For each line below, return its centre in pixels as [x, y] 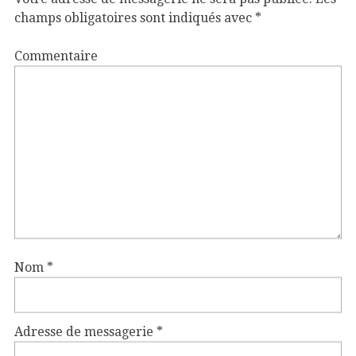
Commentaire [56, 56]
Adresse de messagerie [85, 331]
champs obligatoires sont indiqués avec [135, 17]
